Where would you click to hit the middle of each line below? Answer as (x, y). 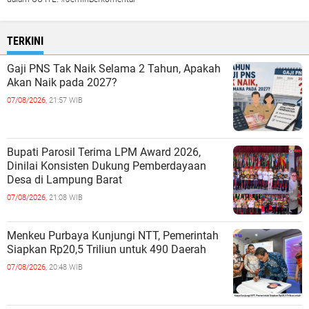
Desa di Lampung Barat (64, 179)
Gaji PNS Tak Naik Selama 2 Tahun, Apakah (114, 68)
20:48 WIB (66, 267)
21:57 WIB (66, 100)
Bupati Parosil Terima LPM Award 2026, (104, 152)
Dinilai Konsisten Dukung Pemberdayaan (107, 166)
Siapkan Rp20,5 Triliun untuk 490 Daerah (107, 249)
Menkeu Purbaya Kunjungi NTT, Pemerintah (113, 235)
